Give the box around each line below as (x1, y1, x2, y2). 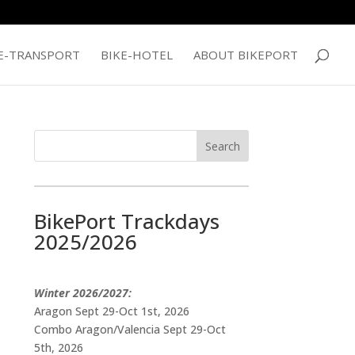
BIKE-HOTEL (101, 47, 173, 63)
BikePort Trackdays (33, 207, 219, 235)
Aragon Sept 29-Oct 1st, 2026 (33, 303, 189, 319)
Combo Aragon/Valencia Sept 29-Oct (33, 322, 226, 337)
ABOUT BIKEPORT (193, 47, 298, 63)
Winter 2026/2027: (33, 285, 132, 300)
